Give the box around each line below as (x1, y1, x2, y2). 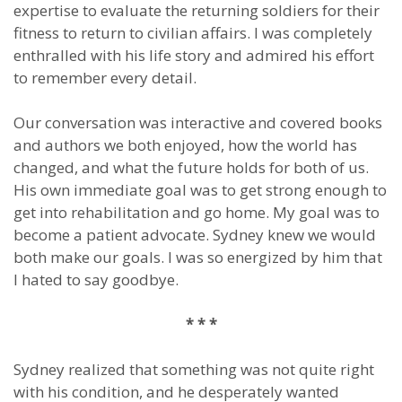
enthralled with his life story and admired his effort (13, 45, 374, 66)
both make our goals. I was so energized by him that (13, 247, 382, 267)
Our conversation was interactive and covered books (13, 112, 382, 133)
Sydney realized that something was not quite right (13, 359, 374, 380)
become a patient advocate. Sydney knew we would (13, 224, 376, 245)
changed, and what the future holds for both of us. (13, 157, 369, 178)
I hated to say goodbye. (13, 269, 179, 290)
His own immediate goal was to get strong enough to (13, 179, 387, 200)
